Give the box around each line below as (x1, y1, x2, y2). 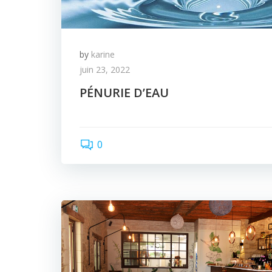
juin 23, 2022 (80, 64, 130, 75)
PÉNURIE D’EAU (80, 84, 169, 101)
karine (91, 49, 115, 60)
